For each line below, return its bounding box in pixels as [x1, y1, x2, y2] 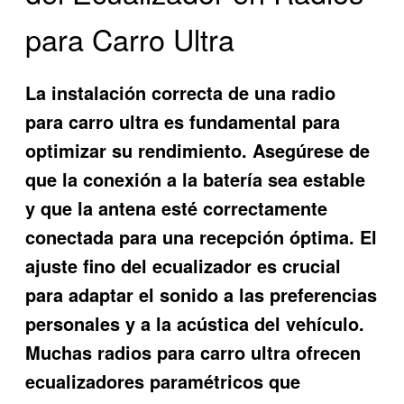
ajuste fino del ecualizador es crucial [25, 252, 342, 279]
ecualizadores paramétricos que [25, 367, 301, 394]
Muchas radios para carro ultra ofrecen [25, 338, 362, 365]
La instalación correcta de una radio [25, 78, 336, 106]
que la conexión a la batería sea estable [25, 165, 366, 192]
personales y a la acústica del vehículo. [25, 309, 365, 336]
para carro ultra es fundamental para [25, 107, 341, 134]
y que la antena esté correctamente [25, 194, 328, 221]
